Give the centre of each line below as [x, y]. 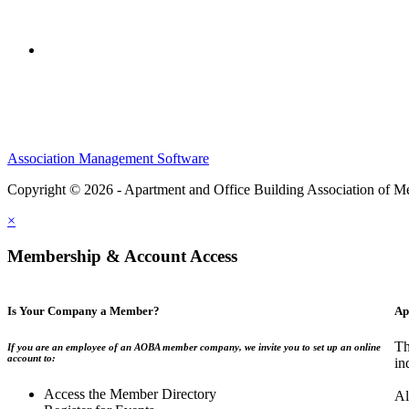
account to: [31, 357]
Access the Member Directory [130, 393]
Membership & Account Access [122, 257]
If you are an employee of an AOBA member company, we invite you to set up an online [194, 346]
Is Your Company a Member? [84, 311]
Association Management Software [108, 159]
